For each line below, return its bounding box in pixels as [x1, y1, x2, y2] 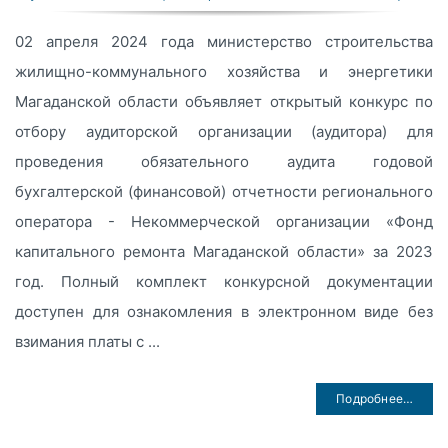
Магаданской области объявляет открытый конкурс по [14, 92, 434, 112]
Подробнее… [336, 391, 414, 407]
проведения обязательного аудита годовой [14, 152, 434, 172]
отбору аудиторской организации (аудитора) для [14, 122, 434, 142]
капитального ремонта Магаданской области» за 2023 [14, 242, 434, 262]
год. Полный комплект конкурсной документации [14, 272, 434, 292]
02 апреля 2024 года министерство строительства [14, 32, 434, 52]
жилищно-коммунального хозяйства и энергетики [14, 62, 434, 82]
